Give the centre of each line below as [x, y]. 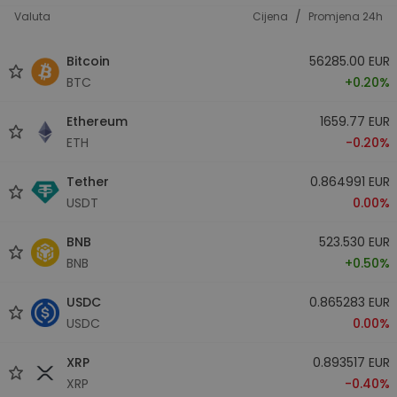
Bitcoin [88, 61]
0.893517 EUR [351, 362]
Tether [88, 181]
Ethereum [97, 121]
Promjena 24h [346, 16]
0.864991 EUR [350, 181]
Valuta [32, 16]
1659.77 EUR [354, 121]
